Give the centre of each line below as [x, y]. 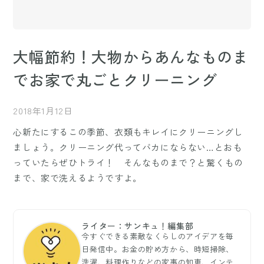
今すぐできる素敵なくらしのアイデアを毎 [158, 236]
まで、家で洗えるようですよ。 [77, 178]
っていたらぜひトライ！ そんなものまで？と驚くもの [128, 163]
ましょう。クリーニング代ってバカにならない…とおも [128, 147]
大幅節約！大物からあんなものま [131, 57]
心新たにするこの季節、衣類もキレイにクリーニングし [128, 132]
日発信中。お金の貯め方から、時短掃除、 [158, 249]
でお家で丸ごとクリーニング [115, 80]
